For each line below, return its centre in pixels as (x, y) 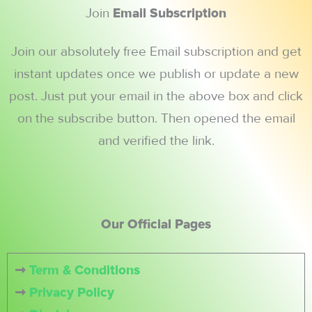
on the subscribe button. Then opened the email (156, 119)
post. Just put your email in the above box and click (156, 97)
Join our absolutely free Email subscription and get (156, 52)
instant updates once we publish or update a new (156, 75)
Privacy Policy (71, 292)
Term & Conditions (84, 270)
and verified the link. (156, 141)
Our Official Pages (156, 224)
